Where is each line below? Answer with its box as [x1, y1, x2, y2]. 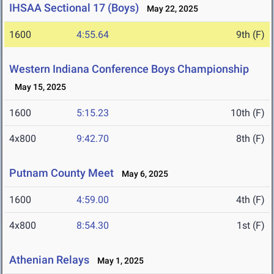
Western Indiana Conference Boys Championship [9, 62, 249, 76]
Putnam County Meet [9, 166, 114, 180]
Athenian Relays [9, 253, 89, 267]
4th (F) [236, 194, 265, 206]
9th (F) [236, 29, 265, 41]
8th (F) [236, 133, 265, 145]
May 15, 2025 [9, 82, 66, 92]
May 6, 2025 [116, 169, 168, 179]
